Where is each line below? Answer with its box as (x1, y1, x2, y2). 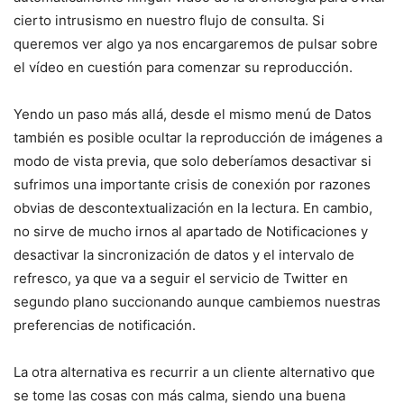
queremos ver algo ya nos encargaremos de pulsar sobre (14, 35, 378, 53)
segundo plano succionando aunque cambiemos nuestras (14, 293, 381, 311)
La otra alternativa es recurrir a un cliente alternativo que (14, 363, 375, 381)
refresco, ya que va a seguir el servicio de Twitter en (14, 270, 348, 288)
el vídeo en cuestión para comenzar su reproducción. (14, 59, 353, 77)
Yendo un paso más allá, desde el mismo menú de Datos (14, 106, 372, 124)
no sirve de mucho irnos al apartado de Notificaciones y (14, 223, 368, 241)
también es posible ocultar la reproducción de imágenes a (14, 129, 382, 147)
